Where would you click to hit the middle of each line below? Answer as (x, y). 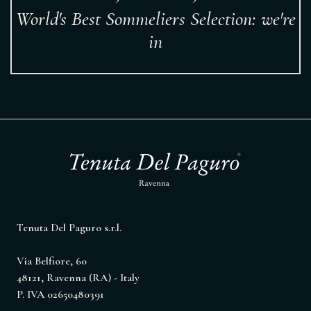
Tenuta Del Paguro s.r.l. (69, 228)
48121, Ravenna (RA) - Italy (78, 278)
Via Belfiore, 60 (52, 261)
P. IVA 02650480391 (60, 294)
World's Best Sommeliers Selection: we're (155, 19)
